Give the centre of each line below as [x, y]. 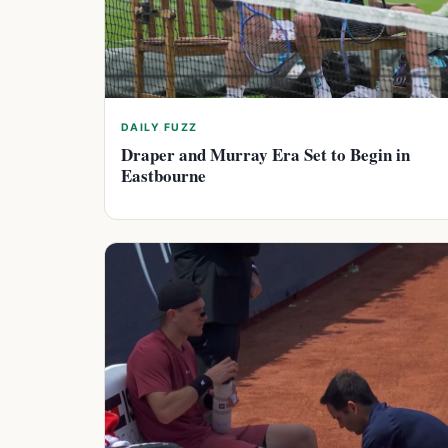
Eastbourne [163, 175]
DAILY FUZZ [159, 127]
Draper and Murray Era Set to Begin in [265, 154]
